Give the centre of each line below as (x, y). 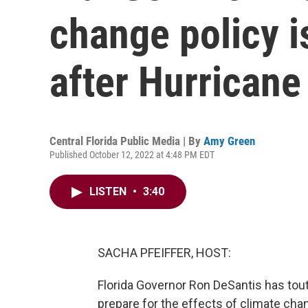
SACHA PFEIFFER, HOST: (164, 253)
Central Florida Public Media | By (126, 141)
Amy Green (229, 141)
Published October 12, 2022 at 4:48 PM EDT (132, 155)
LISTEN (109, 191)
